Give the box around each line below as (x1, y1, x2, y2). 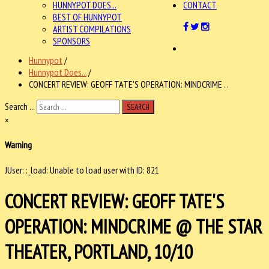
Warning (5, 139, 32, 151)
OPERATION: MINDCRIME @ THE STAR (5, 213, 262, 239)
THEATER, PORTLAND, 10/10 (5, 238, 193, 264)
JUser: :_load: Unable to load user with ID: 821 (5, 163, 159, 176)
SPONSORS (53, 35, 90, 47)
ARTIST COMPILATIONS (53, 23, 131, 35)
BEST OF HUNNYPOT (53, 11, 122, 23)
